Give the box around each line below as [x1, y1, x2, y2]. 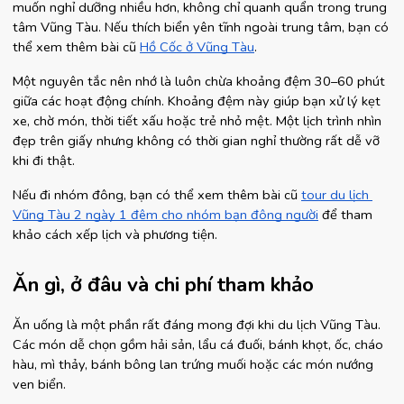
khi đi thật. [13, 151, 75, 170]
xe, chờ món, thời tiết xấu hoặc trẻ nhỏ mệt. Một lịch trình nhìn [13, 112, 381, 130]
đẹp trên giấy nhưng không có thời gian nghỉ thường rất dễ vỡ [13, 132, 380, 150]
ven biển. [13, 375, 66, 393]
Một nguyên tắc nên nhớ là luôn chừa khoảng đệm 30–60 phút [13, 72, 385, 90]
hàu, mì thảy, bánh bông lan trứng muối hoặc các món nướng [13, 355, 373, 373]
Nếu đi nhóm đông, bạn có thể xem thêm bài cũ [13, 186, 298, 204]
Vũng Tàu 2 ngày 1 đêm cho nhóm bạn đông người [13, 206, 318, 224]
